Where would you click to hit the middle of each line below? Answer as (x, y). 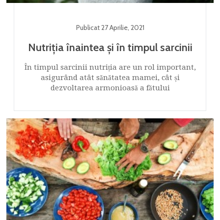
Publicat (88, 27)
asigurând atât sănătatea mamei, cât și (110, 77)
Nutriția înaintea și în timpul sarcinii (110, 47)
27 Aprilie (114, 27)
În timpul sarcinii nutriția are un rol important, (110, 67)
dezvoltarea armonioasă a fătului (110, 88)
